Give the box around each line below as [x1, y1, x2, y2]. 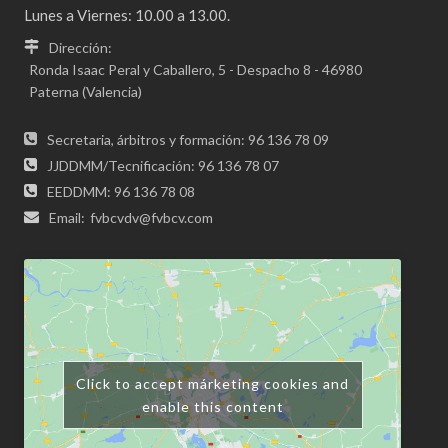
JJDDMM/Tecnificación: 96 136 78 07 [47, 157, 280, 174]
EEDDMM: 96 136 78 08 [47, 183, 196, 200]
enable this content [141, 397, 284, 415]
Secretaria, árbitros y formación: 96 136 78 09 [47, 131, 330, 148]
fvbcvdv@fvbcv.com [90, 209, 214, 226]
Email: [49, 209, 86, 226]
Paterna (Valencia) [29, 83, 143, 100]
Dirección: [49, 39, 113, 56]
